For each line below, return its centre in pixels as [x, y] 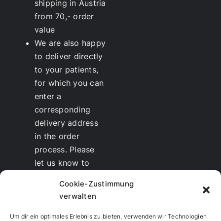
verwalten [78, 196]
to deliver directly [69, 56]
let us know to [62, 163]
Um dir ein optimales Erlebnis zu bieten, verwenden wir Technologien [109, 216]
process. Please [64, 149]
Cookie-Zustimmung [97, 184]
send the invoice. [67, 189]
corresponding [62, 109]
